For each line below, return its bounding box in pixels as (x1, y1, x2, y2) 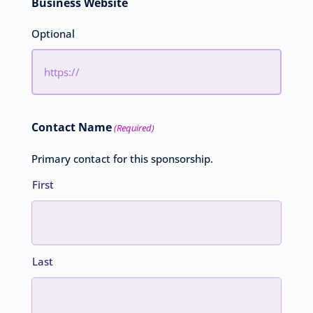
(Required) (114, 121, 155, 134)
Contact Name (31, 119, 112, 135)
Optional (31, 26, 75, 41)
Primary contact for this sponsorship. (31, 151, 213, 166)
